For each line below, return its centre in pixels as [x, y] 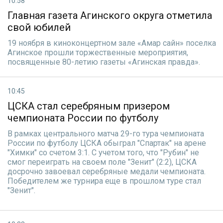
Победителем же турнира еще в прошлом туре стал [104, 181]
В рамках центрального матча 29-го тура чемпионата [106, 134]
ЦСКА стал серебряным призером [89, 106]
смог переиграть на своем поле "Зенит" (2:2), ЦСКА [102, 162]
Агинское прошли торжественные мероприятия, [98, 53]
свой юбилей [39, 27]
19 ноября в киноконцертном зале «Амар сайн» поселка [112, 43]
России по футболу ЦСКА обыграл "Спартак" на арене [107, 143]
